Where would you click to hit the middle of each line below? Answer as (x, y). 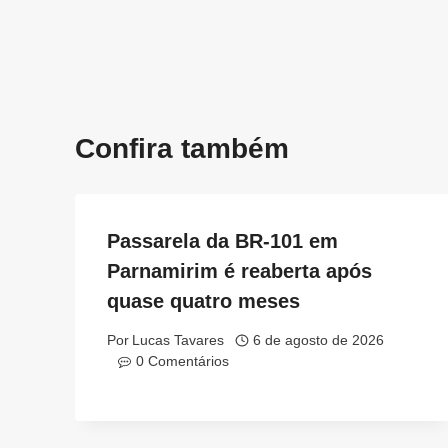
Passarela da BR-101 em (222, 241)
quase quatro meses (203, 301)
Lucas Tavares (178, 340)
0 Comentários (182, 361)
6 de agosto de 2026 (318, 340)
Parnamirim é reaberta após (239, 271)
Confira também (182, 149)
